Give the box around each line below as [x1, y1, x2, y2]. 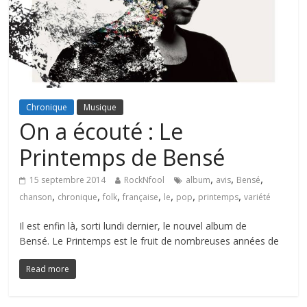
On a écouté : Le [19, 116, 184, 147]
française [123, 191, 159, 204]
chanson [19, 191, 53, 204]
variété [244, 191, 271, 204]
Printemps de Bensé [19, 143, 225, 173]
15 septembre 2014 [29, 174, 106, 186]
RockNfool [124, 174, 165, 186]
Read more [26, 263, 70, 275]
